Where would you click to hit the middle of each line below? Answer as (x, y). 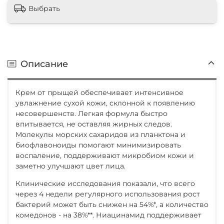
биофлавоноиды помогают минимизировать (98, 145)
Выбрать (44, 8)
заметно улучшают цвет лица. (70, 166)
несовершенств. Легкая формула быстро (91, 113)
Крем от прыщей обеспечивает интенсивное (99, 92)
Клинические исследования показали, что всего (105, 183)
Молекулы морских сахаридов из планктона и (100, 134)
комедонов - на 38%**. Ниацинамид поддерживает (108, 215)
